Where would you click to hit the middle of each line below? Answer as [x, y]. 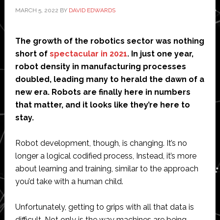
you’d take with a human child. [69, 181]
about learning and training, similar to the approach [107, 168]
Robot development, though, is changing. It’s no [101, 143]
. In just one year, [160, 54]
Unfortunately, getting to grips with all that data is [104, 207]
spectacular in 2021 [88, 54]
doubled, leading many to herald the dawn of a [110, 79]
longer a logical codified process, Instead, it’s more [106, 156]
